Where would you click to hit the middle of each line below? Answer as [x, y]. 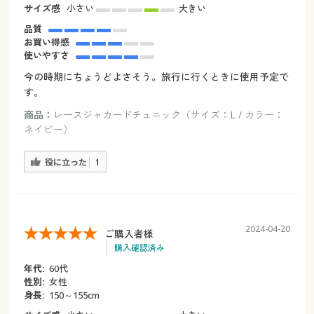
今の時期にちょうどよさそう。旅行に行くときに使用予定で [156, 77]
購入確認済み [139, 247]
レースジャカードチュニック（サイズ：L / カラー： [168, 115]
